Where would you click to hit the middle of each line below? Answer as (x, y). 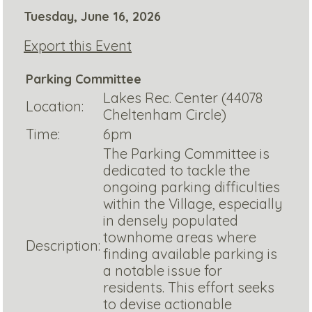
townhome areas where (180, 237)
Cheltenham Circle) (165, 115)
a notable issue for (163, 271)
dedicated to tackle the (177, 171)
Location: (55, 107)
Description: (63, 246)
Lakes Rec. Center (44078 (183, 98)
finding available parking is (190, 254)
